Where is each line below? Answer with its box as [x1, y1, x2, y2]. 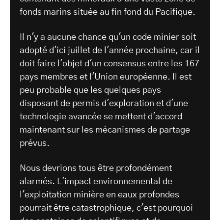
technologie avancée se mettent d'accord [20, 112, 182, 122]
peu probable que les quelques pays [20, 86, 161, 95]
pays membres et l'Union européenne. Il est [20, 73, 192, 82]
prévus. [20, 139, 50, 148]
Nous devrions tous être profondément [20, 164, 172, 173]
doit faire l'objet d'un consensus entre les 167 [20, 59, 199, 69]
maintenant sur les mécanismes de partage [20, 126, 190, 135]
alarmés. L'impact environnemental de [20, 177, 172, 187]
